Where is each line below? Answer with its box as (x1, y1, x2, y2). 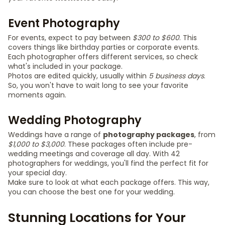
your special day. (8, 168, 67, 178)
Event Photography (8, 15, 120, 31)
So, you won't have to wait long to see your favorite (8, 80, 188, 90)
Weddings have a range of (8, 130, 103, 140)
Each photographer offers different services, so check (8, 52, 198, 62)
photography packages (103, 130, 194, 140)
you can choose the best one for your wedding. (8, 187, 175, 197)
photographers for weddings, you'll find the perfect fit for (8, 158, 208, 168)
